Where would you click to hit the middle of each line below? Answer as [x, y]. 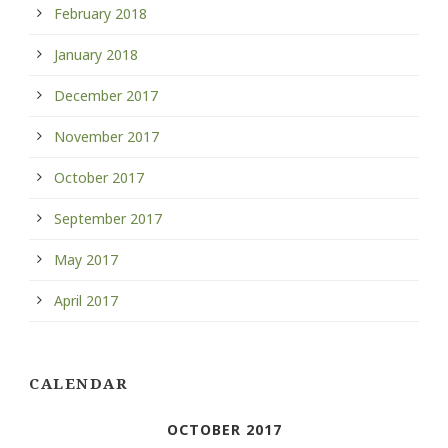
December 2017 [106, 95]
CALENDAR [78, 382]
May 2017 [86, 259]
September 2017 [108, 218]
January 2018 [96, 54]
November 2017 [106, 136]
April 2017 [86, 300]
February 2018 [100, 13]
